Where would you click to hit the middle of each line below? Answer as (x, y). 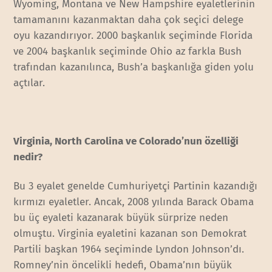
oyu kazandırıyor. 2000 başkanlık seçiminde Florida (133, 36)
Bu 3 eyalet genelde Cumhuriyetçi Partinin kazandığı (136, 186)
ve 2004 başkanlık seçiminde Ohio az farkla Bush (128, 52)
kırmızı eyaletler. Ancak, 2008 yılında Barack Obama (134, 202)
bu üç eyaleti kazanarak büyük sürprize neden (121, 218)
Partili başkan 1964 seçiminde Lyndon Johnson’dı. (129, 250)
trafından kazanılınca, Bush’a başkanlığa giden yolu (134, 67)
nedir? (28, 157)
